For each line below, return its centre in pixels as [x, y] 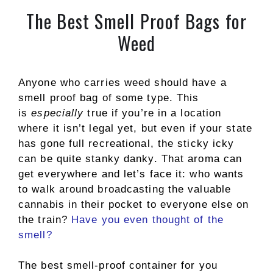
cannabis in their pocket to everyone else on [134, 204]
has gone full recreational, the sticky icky [126, 143]
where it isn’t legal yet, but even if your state [135, 128]
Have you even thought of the [147, 219]
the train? [45, 219]
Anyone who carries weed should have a [122, 82]
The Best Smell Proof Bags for [136, 21]
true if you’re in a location [153, 113]
